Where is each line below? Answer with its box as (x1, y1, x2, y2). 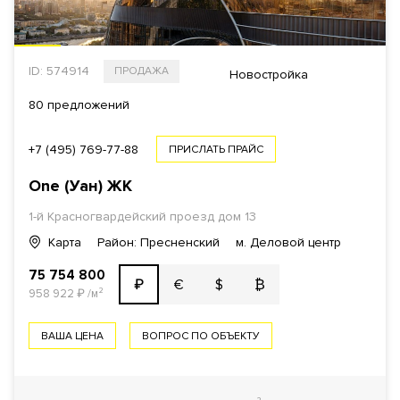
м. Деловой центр (236, 235, 341, 250)
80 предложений (29, 97, 129, 112)
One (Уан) (29, 176, 107, 196)
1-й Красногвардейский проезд (29, 209, 214, 224)
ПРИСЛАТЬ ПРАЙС (169, 143, 263, 156)
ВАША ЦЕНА (41, 329, 104, 343)
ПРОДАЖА (114, 64, 169, 78)
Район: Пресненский (97, 235, 220, 250)
